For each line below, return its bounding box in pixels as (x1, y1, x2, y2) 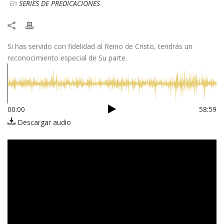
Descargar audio (15, 117, 71, 127)
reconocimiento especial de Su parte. (7, 52, 127, 62)
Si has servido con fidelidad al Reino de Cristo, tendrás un (7, 41, 192, 51)
